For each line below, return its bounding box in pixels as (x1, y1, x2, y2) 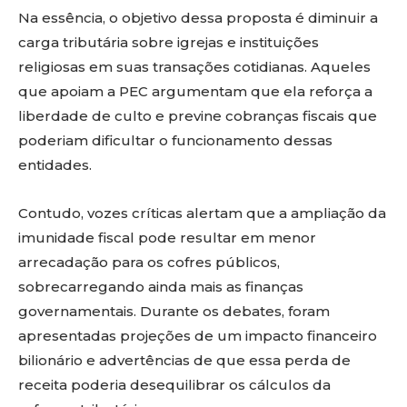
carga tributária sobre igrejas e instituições (18, 34, 319, 51)
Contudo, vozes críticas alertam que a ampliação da (18, 204, 386, 222)
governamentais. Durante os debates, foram (18, 303, 330, 320)
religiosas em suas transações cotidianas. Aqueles (18, 58, 371, 75)
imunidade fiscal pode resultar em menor (18, 229, 316, 246)
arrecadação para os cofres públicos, (18, 253, 280, 271)
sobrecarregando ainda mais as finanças (18, 278, 303, 295)
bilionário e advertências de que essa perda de (18, 352, 351, 369)
